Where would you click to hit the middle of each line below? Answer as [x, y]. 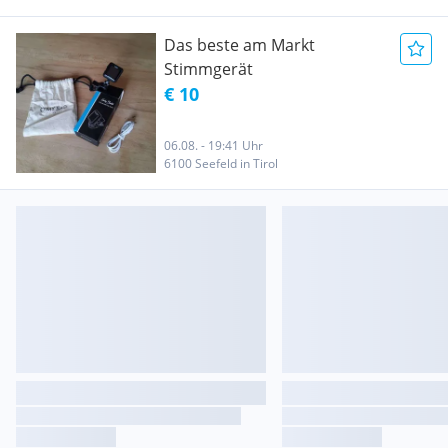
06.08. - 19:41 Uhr [213, 145]
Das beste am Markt [239, 45]
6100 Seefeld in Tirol [221, 163]
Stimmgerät [208, 69]
